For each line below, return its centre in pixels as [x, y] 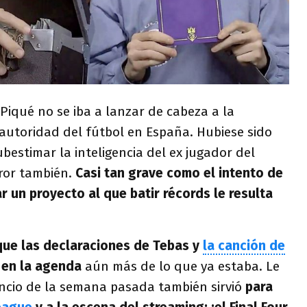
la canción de [244, 245]
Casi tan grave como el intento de [179, 173]
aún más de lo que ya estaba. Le [181, 266]
